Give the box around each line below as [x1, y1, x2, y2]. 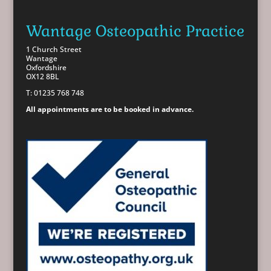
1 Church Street [25, 44, 82, 55]
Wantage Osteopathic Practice [25, 21, 244, 41]
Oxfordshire [25, 62, 67, 73]
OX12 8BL [25, 71, 59, 82]
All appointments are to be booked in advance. [25, 104, 194, 115]
